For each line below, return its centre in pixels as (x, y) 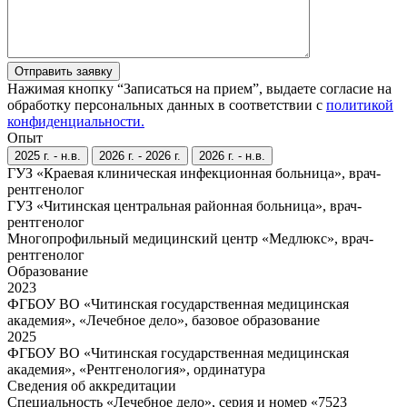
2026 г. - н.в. (232, 156)
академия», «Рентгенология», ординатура (136, 370)
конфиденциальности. (76, 122)
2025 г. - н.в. (48, 156)
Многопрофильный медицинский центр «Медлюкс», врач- (190, 239)
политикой (360, 105)
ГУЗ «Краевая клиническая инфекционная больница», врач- (194, 174)
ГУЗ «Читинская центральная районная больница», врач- (184, 206)
